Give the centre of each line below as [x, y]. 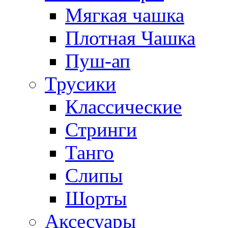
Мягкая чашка [125, 15]
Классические [123, 106]
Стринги [101, 129]
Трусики [80, 83]
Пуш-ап [98, 61]
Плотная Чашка [130, 38]
